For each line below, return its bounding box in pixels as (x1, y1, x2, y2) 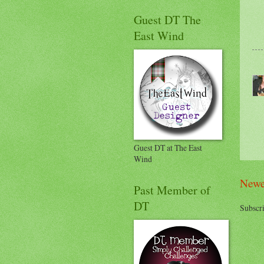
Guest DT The (134, 12, 201, 28)
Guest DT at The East (134, 142, 202, 154)
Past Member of (134, 182, 210, 199)
